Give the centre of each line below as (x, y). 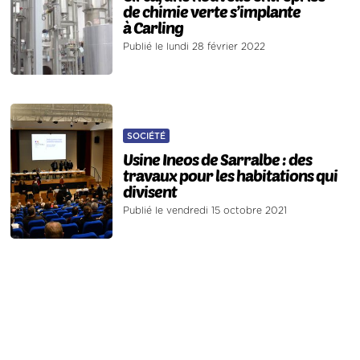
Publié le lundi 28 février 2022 (194, 47)
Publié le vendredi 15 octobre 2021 (205, 211)
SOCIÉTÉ (147, 137)
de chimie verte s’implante (212, 12)
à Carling (153, 28)
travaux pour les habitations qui (231, 176)
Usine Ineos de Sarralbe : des (218, 160)
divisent (150, 192)
